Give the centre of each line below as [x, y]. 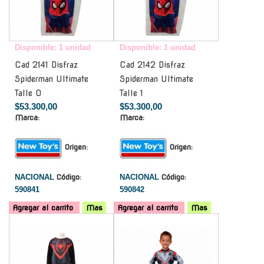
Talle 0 [28, 93]
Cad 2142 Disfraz [152, 65]
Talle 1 [131, 93]
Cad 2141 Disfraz [46, 65]
